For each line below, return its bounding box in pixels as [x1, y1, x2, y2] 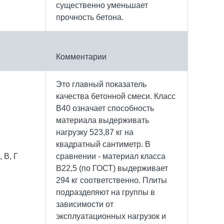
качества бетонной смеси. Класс [56, 91, 175, 100]
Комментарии [56, 52, 106, 61]
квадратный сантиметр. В [56, 139, 150, 148]
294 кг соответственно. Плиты [56, 175, 167, 184]
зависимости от [56, 199, 113, 208]
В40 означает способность [56, 103, 154, 112]
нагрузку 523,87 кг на [56, 127, 133, 136]
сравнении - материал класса [56, 151, 165, 160]
